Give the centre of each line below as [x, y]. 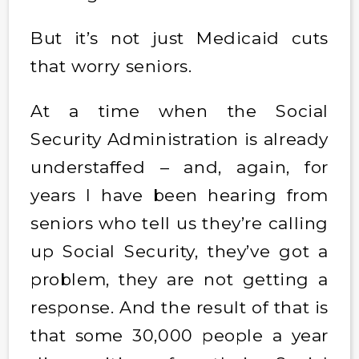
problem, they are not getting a [179, 279]
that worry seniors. [113, 66]
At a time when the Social [179, 111]
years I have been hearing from [179, 195]
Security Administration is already [179, 139]
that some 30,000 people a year [179, 335]
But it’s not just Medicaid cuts [179, 38]
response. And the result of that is [179, 307]
